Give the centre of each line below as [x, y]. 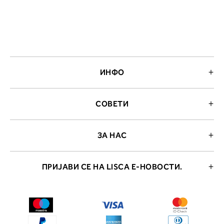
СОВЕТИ [112, 104]
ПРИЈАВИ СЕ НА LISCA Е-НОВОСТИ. [112, 167]
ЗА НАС [112, 135]
